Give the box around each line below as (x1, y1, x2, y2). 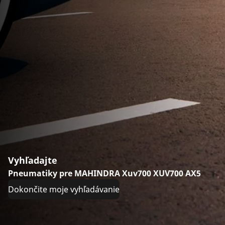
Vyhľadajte (8, 154, 57, 166)
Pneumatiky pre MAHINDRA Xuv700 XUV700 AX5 (8, 168, 201, 179)
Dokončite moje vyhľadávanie (8, 184, 120, 195)
